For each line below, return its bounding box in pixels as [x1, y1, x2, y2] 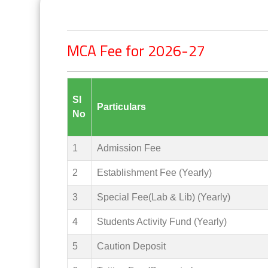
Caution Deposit [97, 241, 166, 251]
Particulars [97, 102, 147, 112]
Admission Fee [97, 143, 162, 153]
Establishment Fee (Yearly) [97, 167, 212, 178]
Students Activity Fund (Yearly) [97, 217, 227, 227]
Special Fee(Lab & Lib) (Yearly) [97, 192, 231, 202]
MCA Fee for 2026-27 [67, 39, 206, 62]
